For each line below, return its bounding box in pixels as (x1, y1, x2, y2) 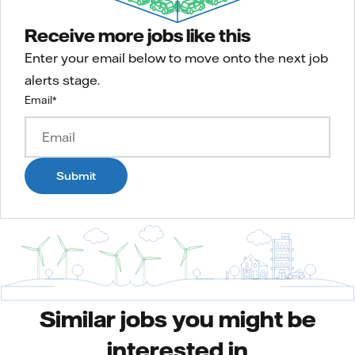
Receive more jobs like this (25, 24, 250, 45)
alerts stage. (25, 71, 100, 88)
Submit (56, 168, 96, 183)
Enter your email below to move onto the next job (25, 49, 328, 66)
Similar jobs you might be (39, 304, 316, 332)
